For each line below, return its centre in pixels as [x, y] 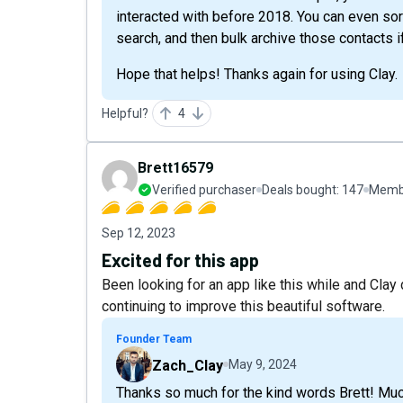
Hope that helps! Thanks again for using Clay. [257, 74]
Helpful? [125, 113]
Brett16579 [175, 168]
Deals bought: [302, 190]
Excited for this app [180, 260]
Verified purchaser [204, 190]
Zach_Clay [188, 366]
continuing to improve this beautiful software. [243, 306]
